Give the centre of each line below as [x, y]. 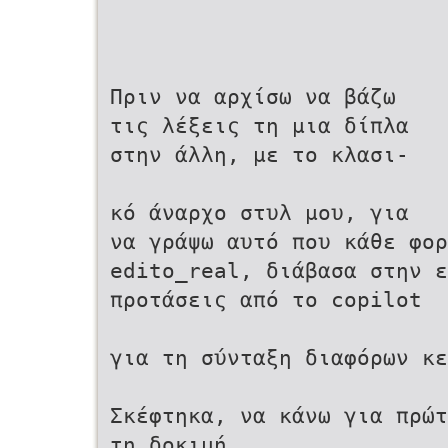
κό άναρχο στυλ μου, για [259, 212]
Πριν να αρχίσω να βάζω [253, 96]
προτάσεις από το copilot [266, 299]
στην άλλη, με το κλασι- [259, 154]
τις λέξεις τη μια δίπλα [259, 125]
